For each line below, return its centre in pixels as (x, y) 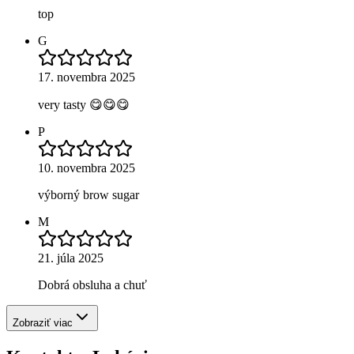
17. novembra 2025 (87, 77)
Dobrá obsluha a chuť (92, 285)
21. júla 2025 (71, 258)
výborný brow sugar (88, 195)
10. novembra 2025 (87, 168)
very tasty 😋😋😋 (84, 105)
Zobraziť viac (43, 323)
